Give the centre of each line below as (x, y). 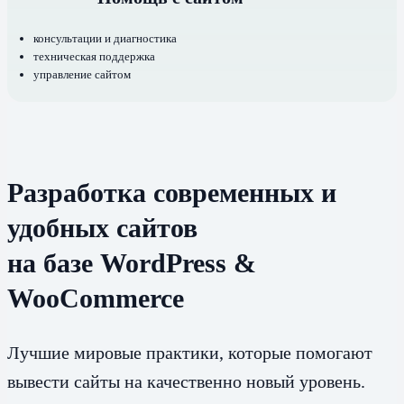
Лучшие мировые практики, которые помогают (190, 353)
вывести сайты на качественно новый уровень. (186, 382)
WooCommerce (96, 298)
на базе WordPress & (132, 263)
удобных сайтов (102, 228)
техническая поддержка (94, 57)
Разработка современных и (172, 193)
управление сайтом (82, 75)
